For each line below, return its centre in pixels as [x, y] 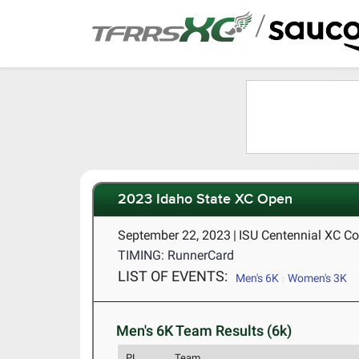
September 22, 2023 [175, 235]
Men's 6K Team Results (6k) [204, 331]
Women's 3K [317, 278]
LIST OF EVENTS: [173, 276]
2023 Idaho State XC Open [206, 200]
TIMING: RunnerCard [176, 255]
